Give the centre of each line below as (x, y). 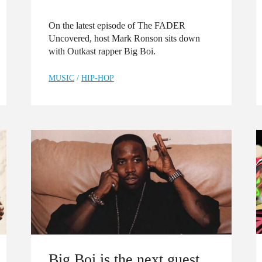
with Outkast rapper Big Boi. (102, 51)
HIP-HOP (98, 78)
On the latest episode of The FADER (117, 25)
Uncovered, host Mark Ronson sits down (124, 38)
